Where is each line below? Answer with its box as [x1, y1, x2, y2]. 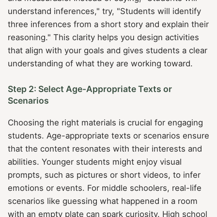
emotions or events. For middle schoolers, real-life [8, 183, 201, 193]
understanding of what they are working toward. [8, 59, 193, 69]
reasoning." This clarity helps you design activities [8, 32, 199, 43]
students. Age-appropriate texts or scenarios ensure [8, 130, 209, 140]
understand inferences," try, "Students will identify [8, 6, 201, 16]
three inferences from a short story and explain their [8, 19, 209, 30]
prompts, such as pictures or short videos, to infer [8, 170, 201, 180]
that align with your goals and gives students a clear [8, 46, 207, 56]
